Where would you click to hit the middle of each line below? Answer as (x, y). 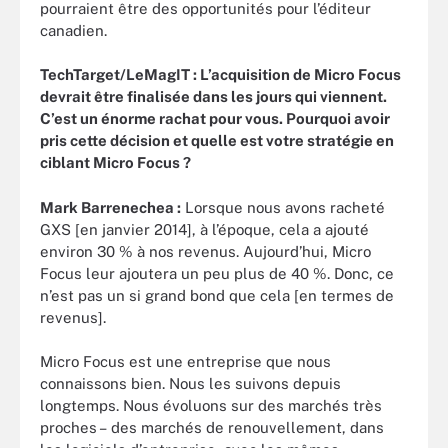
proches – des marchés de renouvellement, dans (212, 427)
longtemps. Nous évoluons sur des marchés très (211, 405)
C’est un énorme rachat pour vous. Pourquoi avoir (215, 118)
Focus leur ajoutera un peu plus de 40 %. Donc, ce (217, 273)
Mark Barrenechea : (110, 207)
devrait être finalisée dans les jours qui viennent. (213, 96)
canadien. (73, 30)
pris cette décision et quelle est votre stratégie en (217, 140)
